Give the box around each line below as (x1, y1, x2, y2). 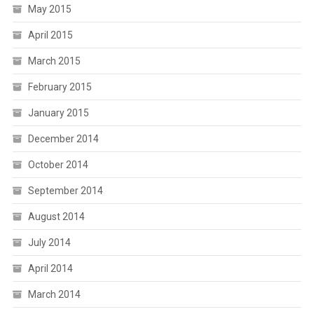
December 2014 (27, 133, 99, 144)
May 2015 (27, 4, 71, 15)
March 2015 (27, 55, 81, 67)
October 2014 (27, 159, 88, 170)
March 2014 (27, 289, 81, 300)
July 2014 (27, 237, 71, 248)
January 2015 (27, 107, 89, 118)
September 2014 (27, 185, 103, 196)
